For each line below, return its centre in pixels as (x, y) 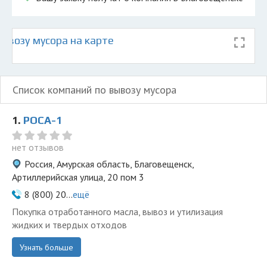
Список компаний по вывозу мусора (94, 90)
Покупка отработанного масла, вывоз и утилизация (117, 212)
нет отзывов (38, 147)
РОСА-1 (43, 120)
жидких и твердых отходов (71, 225)
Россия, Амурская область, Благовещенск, (109, 164)
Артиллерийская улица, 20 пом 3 (78, 177)
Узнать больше (46, 247)
